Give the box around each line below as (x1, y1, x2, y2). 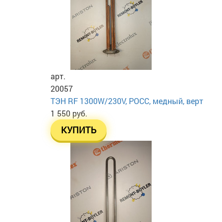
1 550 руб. (51, 108, 87, 118)
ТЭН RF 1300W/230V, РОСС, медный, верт (51, 95, 203, 106)
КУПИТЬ (61, 124, 96, 136)
